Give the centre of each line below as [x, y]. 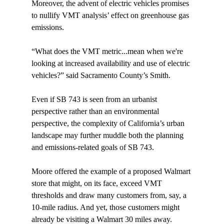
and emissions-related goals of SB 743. [92, 147]
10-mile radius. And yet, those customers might [106, 207]
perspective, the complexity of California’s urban [109, 123]
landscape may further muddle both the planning [108, 135]
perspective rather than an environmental [96, 111]
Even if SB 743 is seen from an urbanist [95, 99]
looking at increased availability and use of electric [111, 63]
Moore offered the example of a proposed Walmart [112, 171]
